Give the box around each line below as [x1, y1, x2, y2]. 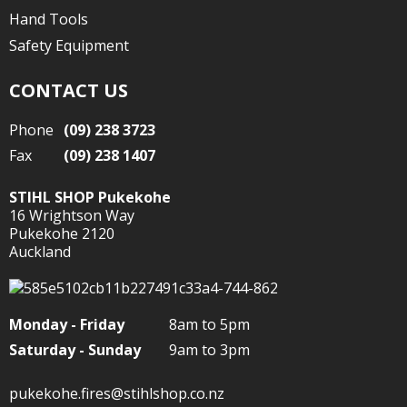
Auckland [9, 242, 71, 262]
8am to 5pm [169, 314, 250, 334]
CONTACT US [9, 78, 128, 103]
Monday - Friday [9, 314, 124, 334]
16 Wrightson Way [9, 205, 134, 225]
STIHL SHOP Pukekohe [9, 187, 171, 207]
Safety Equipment [9, 35, 129, 55]
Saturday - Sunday [9, 340, 141, 360]
